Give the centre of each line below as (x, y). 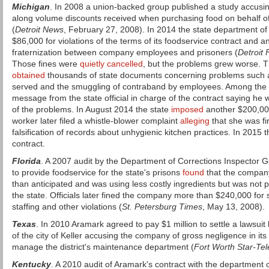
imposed (187, 109)
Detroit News (39, 29)
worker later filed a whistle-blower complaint (96, 121)
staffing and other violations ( (67, 207)
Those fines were (46, 64)
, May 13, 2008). (234, 207)
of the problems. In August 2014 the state (92, 109)
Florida (26, 161)
